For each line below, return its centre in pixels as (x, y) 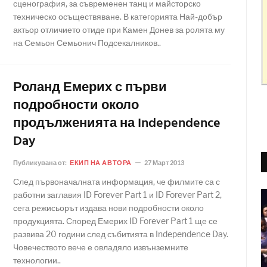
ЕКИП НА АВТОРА (101, 162)
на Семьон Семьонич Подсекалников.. (87, 43)
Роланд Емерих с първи (90, 88)
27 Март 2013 (164, 162)
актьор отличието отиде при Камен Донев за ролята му (119, 30)
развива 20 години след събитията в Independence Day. (121, 234)
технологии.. (37, 260)
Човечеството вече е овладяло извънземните (101, 247)
